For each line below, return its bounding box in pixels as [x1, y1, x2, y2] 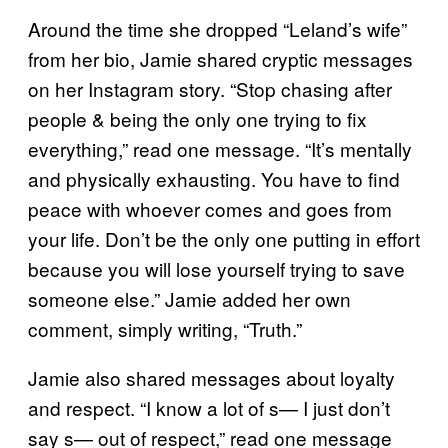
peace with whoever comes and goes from [28, 194, 392, 222]
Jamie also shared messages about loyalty [28, 363, 395, 391]
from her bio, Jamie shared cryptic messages [28, 44, 413, 72]
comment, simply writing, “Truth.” [28, 314, 302, 342]
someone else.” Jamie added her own [28, 284, 351, 312]
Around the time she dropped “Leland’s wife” [28, 14, 407, 42]
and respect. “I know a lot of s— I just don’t [28, 393, 390, 421]
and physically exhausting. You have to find [28, 164, 400, 192]
